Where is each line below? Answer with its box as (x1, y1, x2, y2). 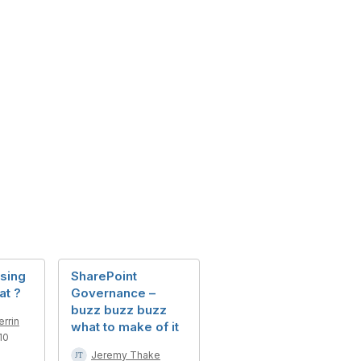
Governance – (71, 285, 156, 301)
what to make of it (71, 319, 179, 334)
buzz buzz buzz (71, 302, 167, 317)
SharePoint (71, 268, 137, 284)
